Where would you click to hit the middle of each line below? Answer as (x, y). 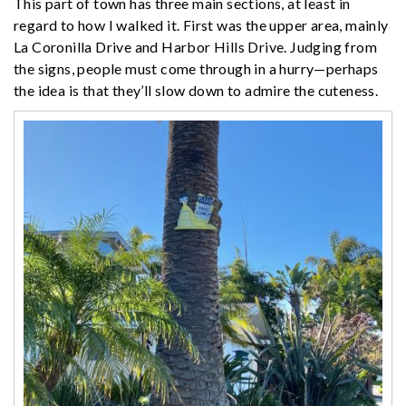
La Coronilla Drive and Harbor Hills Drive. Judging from (195, 46)
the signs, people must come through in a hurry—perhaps (196, 68)
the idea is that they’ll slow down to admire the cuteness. (196, 90)
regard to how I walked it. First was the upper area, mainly (201, 24)
